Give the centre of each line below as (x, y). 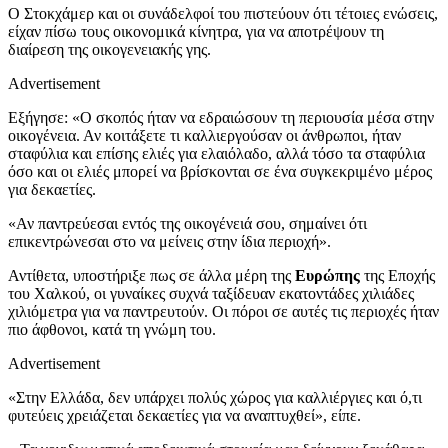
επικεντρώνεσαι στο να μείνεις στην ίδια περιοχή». (169, 241)
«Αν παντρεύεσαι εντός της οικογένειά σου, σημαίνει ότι (187, 223)
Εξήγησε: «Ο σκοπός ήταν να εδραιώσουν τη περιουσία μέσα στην (221, 117)
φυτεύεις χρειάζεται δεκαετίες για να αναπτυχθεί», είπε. (184, 415)
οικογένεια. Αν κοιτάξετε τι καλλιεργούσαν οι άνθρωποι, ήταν (204, 135)
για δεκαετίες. (52, 189)
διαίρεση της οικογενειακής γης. (109, 49)
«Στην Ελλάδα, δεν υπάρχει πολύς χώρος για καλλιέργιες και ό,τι (215, 397)
